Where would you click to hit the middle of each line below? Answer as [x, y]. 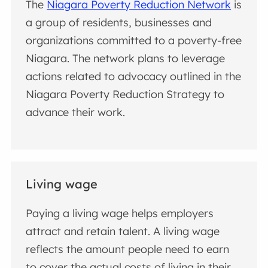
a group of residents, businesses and [119, 23]
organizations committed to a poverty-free [134, 41]
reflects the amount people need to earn [128, 249]
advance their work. [76, 112]
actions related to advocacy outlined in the [134, 77]
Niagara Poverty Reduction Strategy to [125, 95]
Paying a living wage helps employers [120, 213]
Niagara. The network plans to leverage [126, 59]
